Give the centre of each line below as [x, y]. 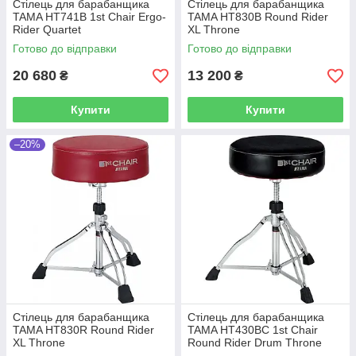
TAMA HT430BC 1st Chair [253, 330]
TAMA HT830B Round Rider [258, 17]
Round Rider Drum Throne [255, 342]
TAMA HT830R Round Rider [83, 330]
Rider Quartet [47, 29]
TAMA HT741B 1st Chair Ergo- [89, 17]
